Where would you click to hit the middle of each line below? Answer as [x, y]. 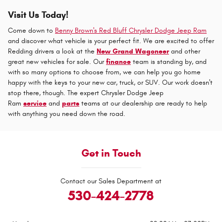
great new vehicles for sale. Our [57, 62]
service [35, 104]
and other [185, 52]
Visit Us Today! [38, 15]
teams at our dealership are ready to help [143, 104]
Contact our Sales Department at [111, 181]
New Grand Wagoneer [133, 52]
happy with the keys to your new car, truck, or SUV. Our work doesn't [110, 83]
